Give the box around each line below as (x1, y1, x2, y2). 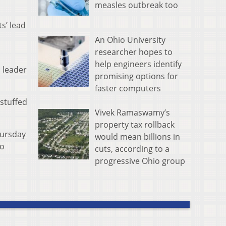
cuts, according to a (95, 143, 169, 154)
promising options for (95, 70, 178, 82)
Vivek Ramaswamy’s (95, 106, 170, 118)
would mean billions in (95, 131, 180, 142)
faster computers (95, 82, 161, 94)
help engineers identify (95, 58, 182, 70)
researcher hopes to (95, 46, 173, 58)
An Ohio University (95, 34, 165, 45)
